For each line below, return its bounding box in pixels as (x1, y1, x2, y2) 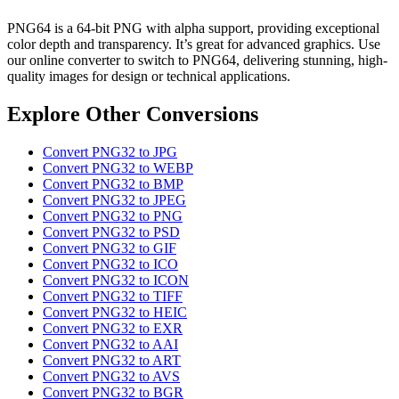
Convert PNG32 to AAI (43, 337, 178, 353)
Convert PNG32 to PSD (43, 224, 180, 240)
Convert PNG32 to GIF (43, 240, 176, 256)
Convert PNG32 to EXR (43, 321, 183, 337)
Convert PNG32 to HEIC (43, 305, 187, 321)
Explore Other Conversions (7, 102, 258, 126)
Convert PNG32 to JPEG (43, 192, 186, 208)
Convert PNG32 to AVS (43, 369, 180, 385)
